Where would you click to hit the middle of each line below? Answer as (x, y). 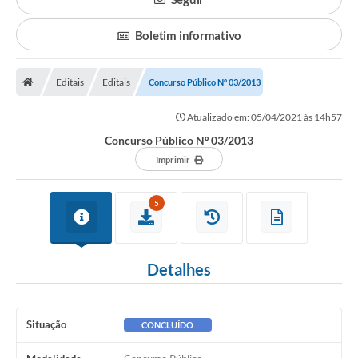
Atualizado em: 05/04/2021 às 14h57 (264, 117)
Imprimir (173, 159)
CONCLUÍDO (168, 324)
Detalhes (179, 269)
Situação (46, 324)
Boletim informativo (188, 35)
